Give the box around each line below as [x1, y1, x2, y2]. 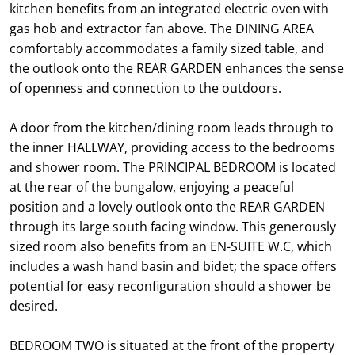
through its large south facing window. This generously [10, 218, 336, 235]
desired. [10, 297, 58, 315]
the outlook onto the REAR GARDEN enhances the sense [10, 59, 344, 77]
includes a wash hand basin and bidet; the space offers [10, 258, 337, 275]
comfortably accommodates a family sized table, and [10, 40, 324, 57]
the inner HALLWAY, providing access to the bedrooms [10, 139, 335, 156]
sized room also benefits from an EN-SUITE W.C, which [10, 238, 332, 255]
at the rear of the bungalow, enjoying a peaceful [10, 178, 294, 196]
